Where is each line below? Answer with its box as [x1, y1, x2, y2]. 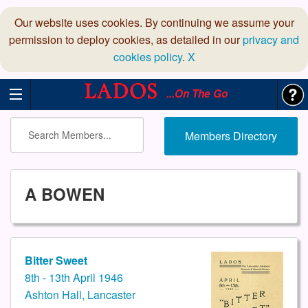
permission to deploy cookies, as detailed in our [9, 32, 243, 47]
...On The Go [161, 86, 228, 101]
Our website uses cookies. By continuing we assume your [14, 14, 294, 30]
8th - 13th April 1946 [25, 269, 123, 286]
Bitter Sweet [25, 252, 87, 269]
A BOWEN [25, 182, 104, 206]
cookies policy [113, 49, 182, 65]
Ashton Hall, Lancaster [25, 287, 135, 303]
